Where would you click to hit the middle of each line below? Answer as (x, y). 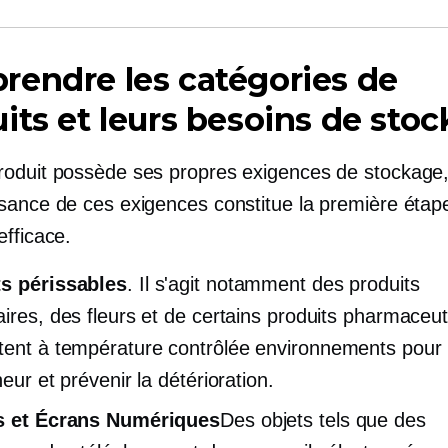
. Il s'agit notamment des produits (273, 284)
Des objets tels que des (323, 420)
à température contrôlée (143, 348)
